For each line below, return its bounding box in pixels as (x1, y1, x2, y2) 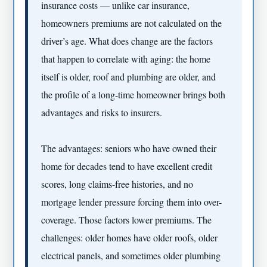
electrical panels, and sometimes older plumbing (41, 249, 221, 262)
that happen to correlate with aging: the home (41, 52, 211, 65)
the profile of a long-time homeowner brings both (41, 88, 226, 101)
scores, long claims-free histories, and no (41, 177, 194, 190)
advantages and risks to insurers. (41, 105, 163, 119)
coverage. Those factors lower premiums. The (41, 213, 212, 226)
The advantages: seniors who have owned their (41, 141, 217, 154)
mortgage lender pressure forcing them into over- (41, 195, 222, 208)
